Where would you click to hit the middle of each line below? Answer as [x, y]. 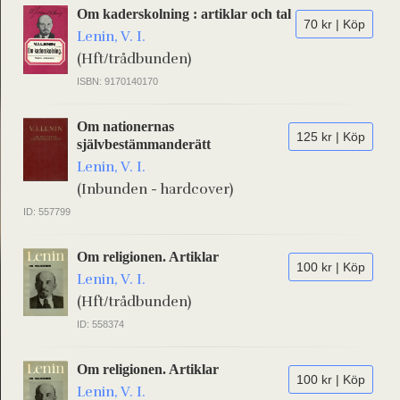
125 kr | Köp [331, 137]
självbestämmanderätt [144, 144]
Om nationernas [125, 126]
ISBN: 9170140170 [117, 81]
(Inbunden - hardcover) [155, 189]
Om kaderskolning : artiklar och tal [184, 14]
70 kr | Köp [334, 24]
